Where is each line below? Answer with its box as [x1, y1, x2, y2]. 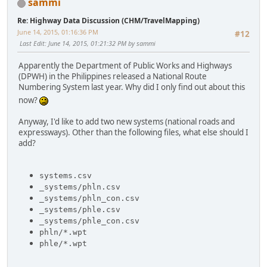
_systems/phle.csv [39, 205, 120, 215]
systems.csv [39, 171, 92, 181]
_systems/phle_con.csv [39, 216, 139, 226]
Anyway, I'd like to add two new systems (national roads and [18, 116, 235, 128]
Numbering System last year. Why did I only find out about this [18, 82, 245, 93]
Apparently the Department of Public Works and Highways [18, 60, 232, 72]
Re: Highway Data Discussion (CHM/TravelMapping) [17, 15, 200, 26]
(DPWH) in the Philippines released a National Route [18, 71, 207, 82]
